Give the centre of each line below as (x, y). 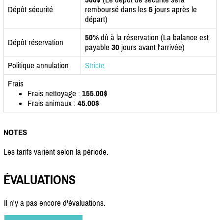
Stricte (95, 65)
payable (98, 47)
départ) (96, 19)
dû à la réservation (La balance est (154, 37)
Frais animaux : (53, 103)
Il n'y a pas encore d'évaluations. (55, 203)
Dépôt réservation (36, 42)
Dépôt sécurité (30, 9)
